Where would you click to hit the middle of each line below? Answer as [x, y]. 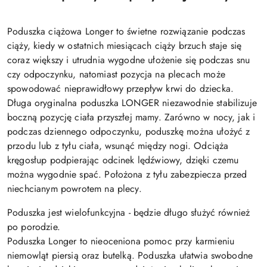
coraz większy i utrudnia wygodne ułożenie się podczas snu [129, 60]
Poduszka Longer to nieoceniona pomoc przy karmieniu [121, 241]
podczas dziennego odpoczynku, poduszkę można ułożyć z [129, 132]
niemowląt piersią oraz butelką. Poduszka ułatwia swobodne [130, 256]
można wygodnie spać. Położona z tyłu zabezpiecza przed [127, 175]
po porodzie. [34, 227]
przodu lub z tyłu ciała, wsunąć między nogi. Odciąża [118, 146]
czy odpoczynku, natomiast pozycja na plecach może [116, 74]
